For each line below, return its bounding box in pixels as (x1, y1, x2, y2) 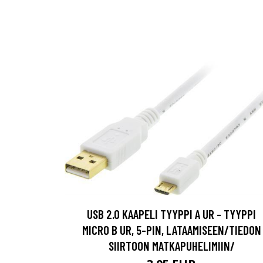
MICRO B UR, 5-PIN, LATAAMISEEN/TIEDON (82, 222, 261, 237)
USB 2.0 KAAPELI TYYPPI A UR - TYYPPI (87, 206, 256, 221)
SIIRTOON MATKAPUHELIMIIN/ (108, 238, 235, 253)
